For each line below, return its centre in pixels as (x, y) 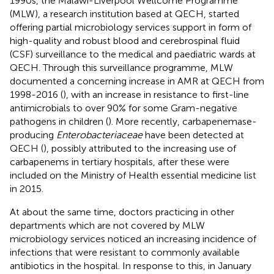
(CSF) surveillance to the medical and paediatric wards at (133, 54)
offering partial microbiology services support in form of (131, 27)
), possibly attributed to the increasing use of (140, 148)
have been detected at (193, 135)
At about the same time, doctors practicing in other (122, 212)
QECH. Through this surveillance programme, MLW (121, 67)
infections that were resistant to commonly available (125, 252)
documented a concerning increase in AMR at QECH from (137, 81)
